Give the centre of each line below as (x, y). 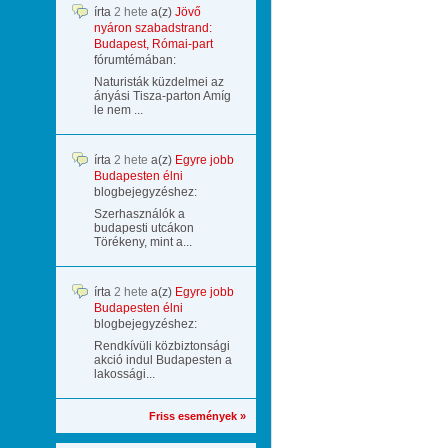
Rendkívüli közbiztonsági (162, 346)
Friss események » (197, 416)
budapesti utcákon (144, 228)
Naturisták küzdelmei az (159, 82)
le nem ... (118, 110)
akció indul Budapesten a (163, 360)
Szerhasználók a (139, 214)
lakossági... (124, 374)
